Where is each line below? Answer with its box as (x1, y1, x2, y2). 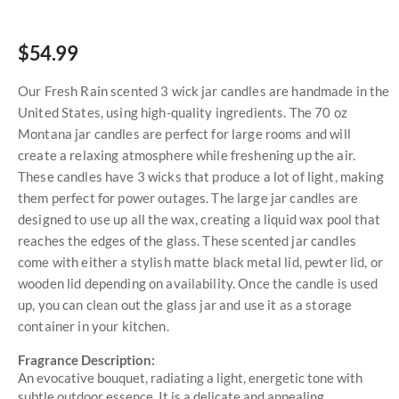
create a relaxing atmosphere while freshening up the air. (18, 146, 355, 163)
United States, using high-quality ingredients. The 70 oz (18, 103, 347, 120)
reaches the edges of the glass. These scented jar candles (18, 232, 356, 248)
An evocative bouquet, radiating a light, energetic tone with (18, 369, 362, 386)
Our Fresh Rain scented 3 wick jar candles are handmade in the (18, 82, 390, 99)
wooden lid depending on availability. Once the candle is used (18, 274, 379, 291)
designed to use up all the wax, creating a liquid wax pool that (18, 210, 380, 227)
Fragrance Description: (18, 352, 155, 369)
